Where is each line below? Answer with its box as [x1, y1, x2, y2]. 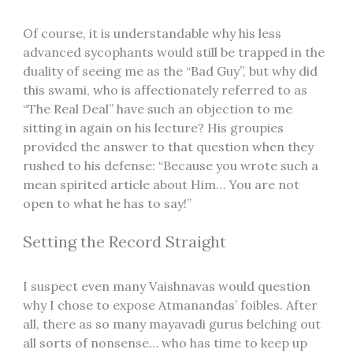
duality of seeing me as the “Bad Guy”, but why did [22, 62, 318, 79]
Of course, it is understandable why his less [22, 24, 281, 41]
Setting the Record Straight [22, 232, 226, 252]
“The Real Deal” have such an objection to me [22, 100, 292, 117]
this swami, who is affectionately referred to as [22, 81, 307, 98]
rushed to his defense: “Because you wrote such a [22, 157, 318, 173]
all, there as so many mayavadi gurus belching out [22, 316, 321, 333]
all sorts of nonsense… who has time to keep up [22, 335, 307, 351]
